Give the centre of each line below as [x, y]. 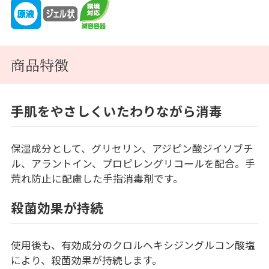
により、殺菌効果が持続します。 [86, 260]
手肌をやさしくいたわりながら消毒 [116, 110]
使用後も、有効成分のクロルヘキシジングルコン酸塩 [133, 245]
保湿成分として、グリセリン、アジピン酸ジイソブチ [132, 148]
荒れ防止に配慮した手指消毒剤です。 [97, 178]
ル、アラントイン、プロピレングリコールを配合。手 [133, 163]
